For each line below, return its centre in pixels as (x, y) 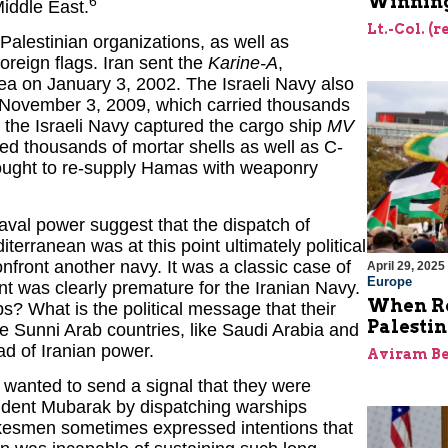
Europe (389, 282)
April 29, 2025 (405, 266)
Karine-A (243, 63)
